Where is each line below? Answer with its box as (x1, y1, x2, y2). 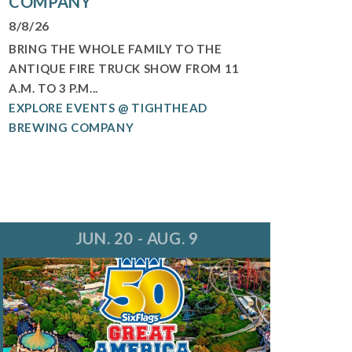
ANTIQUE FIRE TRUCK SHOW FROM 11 (9, 61, 240, 76)
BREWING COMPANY (9, 120, 134, 135)
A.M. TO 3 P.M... (9, 81, 98, 96)
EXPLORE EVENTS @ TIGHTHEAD (9, 101, 207, 115)
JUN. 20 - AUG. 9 (75, 229, 199, 248)
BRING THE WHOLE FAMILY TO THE (9, 42, 222, 57)
